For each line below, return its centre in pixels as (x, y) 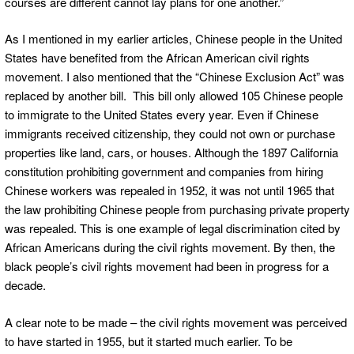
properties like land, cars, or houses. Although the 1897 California (171, 153)
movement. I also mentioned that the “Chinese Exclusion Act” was (175, 77)
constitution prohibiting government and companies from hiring (164, 171)
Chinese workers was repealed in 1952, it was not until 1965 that (169, 190)
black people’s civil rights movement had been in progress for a (167, 266)
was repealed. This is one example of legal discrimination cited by (173, 228)
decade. (25, 285)
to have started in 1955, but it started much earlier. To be (149, 341)
